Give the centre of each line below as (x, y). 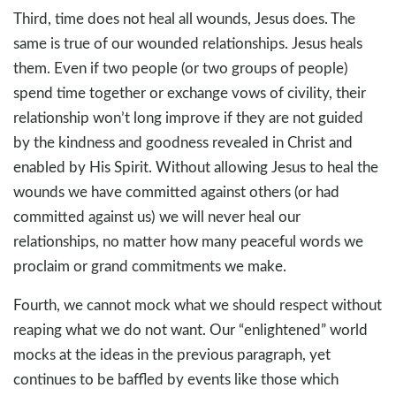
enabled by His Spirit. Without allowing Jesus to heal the (196, 166)
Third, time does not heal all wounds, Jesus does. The (184, 18)
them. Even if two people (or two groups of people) (181, 67)
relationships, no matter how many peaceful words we (188, 240)
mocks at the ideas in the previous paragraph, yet (172, 354)
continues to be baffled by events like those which (176, 378)
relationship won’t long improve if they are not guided (188, 117)
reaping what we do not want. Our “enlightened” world (190, 329)
